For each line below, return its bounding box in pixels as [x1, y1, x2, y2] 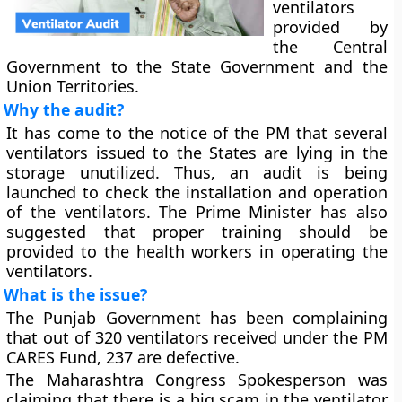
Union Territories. [6, 75, 140, 97]
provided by [273, 16, 388, 38]
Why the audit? [4, 99, 125, 120]
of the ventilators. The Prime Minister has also [6, 201, 388, 223]
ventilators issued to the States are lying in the [6, 142, 388, 163]
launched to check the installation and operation [6, 181, 388, 203]
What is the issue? [4, 284, 148, 305]
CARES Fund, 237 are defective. [6, 346, 240, 368]
